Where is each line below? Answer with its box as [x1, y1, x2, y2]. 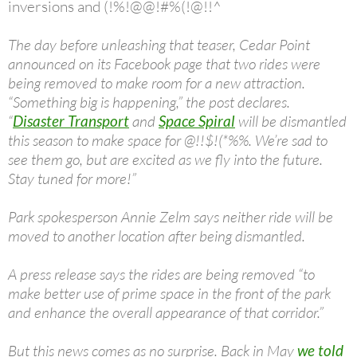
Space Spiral [159, 112, 235, 131]
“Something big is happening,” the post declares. [8, 92, 290, 112]
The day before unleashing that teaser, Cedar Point [8, 35, 310, 55]
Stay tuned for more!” [8, 169, 136, 189]
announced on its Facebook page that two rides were [8, 54, 320, 74]
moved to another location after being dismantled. [8, 226, 305, 246]
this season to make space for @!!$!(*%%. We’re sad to [8, 131, 328, 151]
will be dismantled [235, 112, 347, 131]
